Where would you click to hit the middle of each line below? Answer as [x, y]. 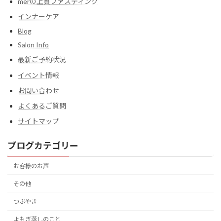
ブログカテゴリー [43, 146]
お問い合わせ [38, 90]
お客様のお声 [31, 166]
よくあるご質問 [42, 106]
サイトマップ [38, 121]
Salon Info [33, 45]
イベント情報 [38, 75]
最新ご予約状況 [42, 60]
